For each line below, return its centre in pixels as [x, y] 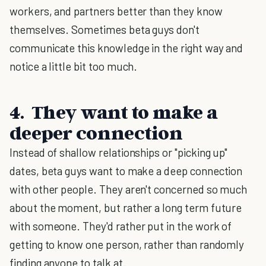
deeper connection [96, 132]
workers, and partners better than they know [116, 11]
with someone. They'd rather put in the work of [121, 226]
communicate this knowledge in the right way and [126, 48]
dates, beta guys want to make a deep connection [126, 171]
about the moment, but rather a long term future [126, 208]
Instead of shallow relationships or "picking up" [119, 152]
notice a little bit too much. [74, 66]
